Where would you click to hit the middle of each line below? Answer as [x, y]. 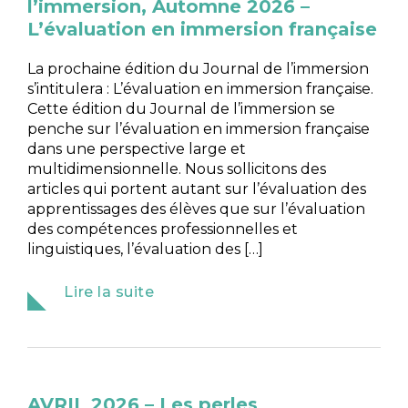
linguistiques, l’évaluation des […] [146, 249]
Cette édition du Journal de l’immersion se [182, 108]
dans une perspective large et [137, 148]
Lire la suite [109, 291]
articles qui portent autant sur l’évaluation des [197, 189]
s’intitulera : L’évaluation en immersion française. [201, 88]
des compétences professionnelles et [163, 229]
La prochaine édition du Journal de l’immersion [199, 68]
